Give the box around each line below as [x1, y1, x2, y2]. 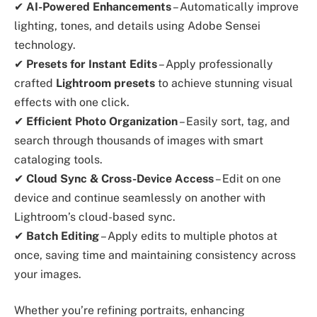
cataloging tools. [14, 152, 103, 166]
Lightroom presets [56, 76, 155, 90]
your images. [14, 267, 81, 281]
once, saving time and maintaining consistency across [14, 248, 296, 262]
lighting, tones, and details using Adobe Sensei [14, 18, 260, 33]
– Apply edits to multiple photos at [99, 229, 277, 243]
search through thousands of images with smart [14, 133, 263, 147]
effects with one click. [14, 95, 129, 109]
